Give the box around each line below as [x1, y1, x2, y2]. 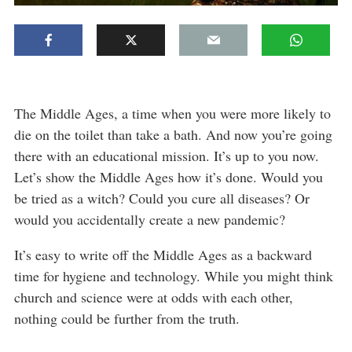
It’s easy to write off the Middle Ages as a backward [14, 244, 312, 264]
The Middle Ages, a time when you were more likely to [14, 103, 331, 123]
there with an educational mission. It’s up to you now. [14, 145, 319, 165]
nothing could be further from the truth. [14, 308, 240, 328]
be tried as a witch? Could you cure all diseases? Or [14, 188, 310, 207]
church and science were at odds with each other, [14, 287, 293, 306]
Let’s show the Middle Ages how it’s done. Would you [14, 167, 323, 186]
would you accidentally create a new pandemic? [14, 209, 285, 229]
